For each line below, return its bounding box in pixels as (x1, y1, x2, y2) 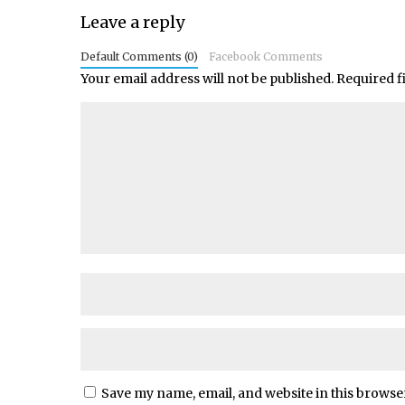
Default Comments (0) (80, 50, 198, 63)
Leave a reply (80, 12, 184, 33)
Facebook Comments (208, 50, 323, 63)
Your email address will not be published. (80, 71, 334, 87)
